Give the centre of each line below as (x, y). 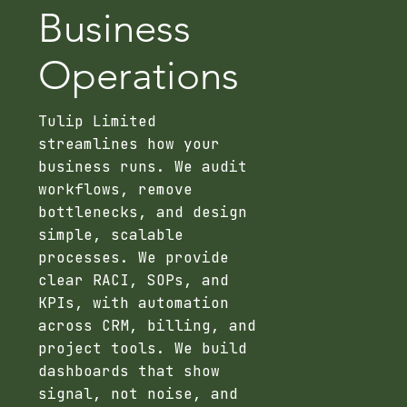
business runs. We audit (143, 167)
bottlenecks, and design (143, 213)
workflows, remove (116, 190)
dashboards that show (129, 372)
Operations (139, 76)
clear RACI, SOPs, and (134, 281)
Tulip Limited (98, 122)
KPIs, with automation (134, 303)
